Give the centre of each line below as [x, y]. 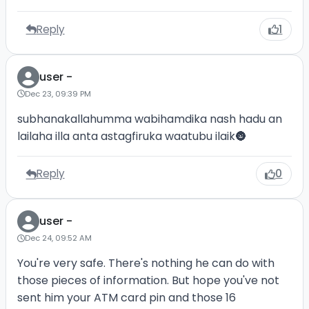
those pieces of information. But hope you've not [148, 281]
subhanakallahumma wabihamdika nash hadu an [149, 119]
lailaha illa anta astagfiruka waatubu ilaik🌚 [131, 136]
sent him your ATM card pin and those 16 [126, 298]
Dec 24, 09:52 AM [58, 238]
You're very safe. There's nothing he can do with [146, 263]
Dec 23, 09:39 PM [58, 93]
